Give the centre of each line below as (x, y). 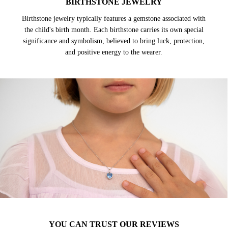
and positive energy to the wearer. (114, 52)
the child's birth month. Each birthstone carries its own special (114, 30)
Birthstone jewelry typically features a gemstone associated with (114, 18)
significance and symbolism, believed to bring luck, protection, (114, 41)
